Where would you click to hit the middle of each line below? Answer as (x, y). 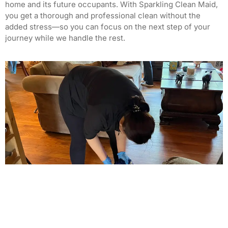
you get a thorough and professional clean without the (103, 15)
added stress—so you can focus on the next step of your (108, 26)
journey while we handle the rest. (65, 38)
